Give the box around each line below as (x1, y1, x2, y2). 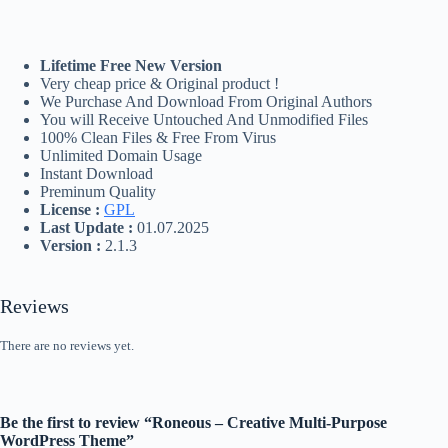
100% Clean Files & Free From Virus (40, 129, 276, 147)
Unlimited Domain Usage (40, 147, 202, 165)
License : (40, 201, 100, 219)
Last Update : (40, 219, 133, 237)
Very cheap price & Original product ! (40, 75, 279, 93)
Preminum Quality (40, 183, 156, 201)
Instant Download (40, 165, 153, 183)
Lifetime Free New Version (40, 57, 222, 75)
